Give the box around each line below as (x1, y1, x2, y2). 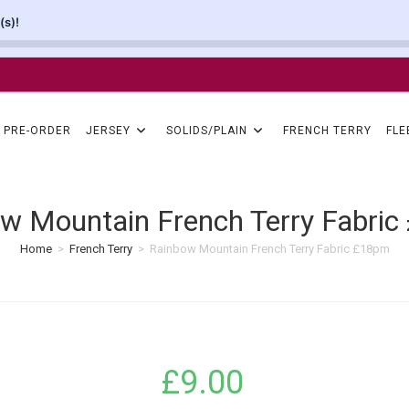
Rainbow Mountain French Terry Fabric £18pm (149, 242, 390, 256)
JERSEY (85, 124, 131, 137)
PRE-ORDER (3, 124, 71, 137)
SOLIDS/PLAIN (165, 124, 247, 137)
